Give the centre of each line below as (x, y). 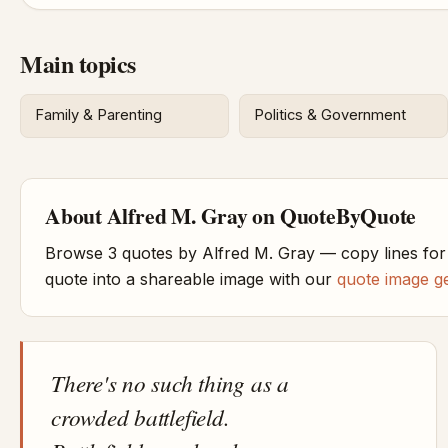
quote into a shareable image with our (191, 278)
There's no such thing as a (170, 382)
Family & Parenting (99, 115)
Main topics (78, 63)
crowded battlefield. (140, 416)
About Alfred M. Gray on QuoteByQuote (231, 215)
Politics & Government (330, 115)
